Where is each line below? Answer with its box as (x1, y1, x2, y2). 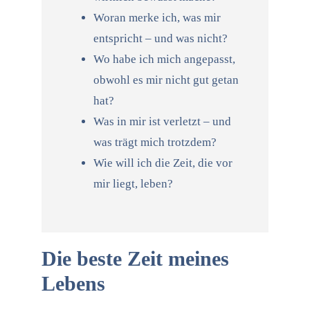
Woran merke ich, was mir (93, 11, 221, 25)
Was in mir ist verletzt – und (93, 115, 231, 129)
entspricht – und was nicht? (93, 32, 228, 46)
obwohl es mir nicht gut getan (93, 73, 239, 87)
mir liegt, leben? (93, 177, 173, 191)
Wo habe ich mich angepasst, (93, 53, 235, 66)
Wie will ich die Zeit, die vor (93, 156, 232, 170)
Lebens (41, 272, 105, 295)
